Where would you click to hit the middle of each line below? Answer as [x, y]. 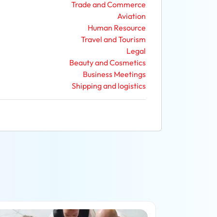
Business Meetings [114, 74]
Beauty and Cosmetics [108, 62]
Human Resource [117, 28]
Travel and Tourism [113, 39]
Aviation [132, 16]
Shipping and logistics [109, 86]
